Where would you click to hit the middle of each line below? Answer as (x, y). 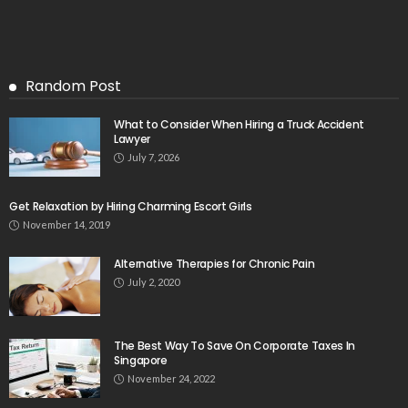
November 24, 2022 (171, 379)
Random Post (73, 87)
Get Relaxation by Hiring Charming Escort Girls (131, 207)
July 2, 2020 (153, 282)
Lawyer (132, 139)
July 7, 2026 (153, 158)
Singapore (141, 361)
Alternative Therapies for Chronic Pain (214, 264)
